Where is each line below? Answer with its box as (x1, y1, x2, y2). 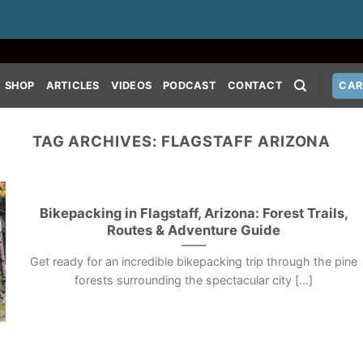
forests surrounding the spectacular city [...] (75, 273, 314, 288)
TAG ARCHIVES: (32, 132, 161, 150)
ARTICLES (45, 79, 100, 92)
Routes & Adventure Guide (107, 221, 281, 238)
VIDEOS (110, 79, 152, 92)
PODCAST (163, 79, 216, 92)
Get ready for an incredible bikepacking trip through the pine (30, 254, 358, 269)
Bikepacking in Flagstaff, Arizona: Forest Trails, (39, 204, 348, 221)
